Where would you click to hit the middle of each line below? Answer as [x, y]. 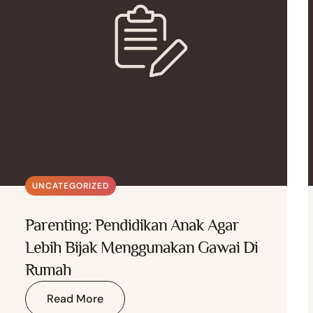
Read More [75, 299]
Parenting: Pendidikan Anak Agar [132, 225]
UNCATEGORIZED [71, 186]
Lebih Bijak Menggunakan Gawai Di [142, 247]
